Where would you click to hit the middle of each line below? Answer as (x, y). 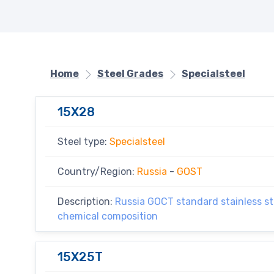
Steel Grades (130, 73)
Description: (86, 201)
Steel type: (83, 141)
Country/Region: (97, 171)
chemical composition (108, 216)
